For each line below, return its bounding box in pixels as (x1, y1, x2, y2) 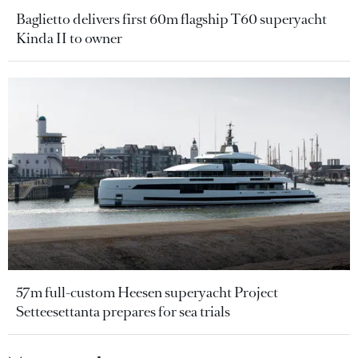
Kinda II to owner (16, 28, 122, 48)
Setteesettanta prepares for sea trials (16, 301, 230, 321)
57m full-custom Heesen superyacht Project (16, 282, 278, 302)
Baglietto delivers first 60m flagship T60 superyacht (16, 9, 327, 29)
